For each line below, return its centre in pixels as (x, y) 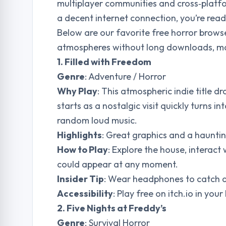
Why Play (77, 91)
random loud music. (97, 120)
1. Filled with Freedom (104, 62)
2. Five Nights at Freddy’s (112, 208)
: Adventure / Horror (125, 76)
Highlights (79, 135)
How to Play (82, 150)
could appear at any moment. (118, 164)
